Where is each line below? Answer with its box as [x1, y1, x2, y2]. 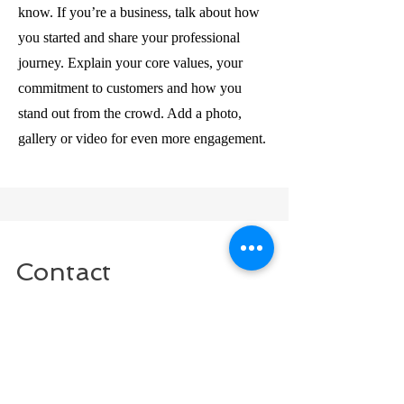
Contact [15, 257, 111, 287]
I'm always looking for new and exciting [15, 300, 244, 316]
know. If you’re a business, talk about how [18, 5, 260, 20]
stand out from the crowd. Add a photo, [18, 106, 242, 121]
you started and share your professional [18, 30, 240, 45]
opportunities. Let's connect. [15, 326, 175, 341]
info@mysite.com [15, 360, 116, 375]
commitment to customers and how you [18, 80, 242, 96]
